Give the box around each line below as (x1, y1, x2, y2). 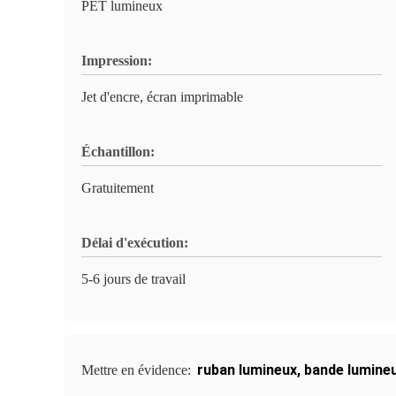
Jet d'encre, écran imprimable (81, 89, 243, 104)
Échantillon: (81, 144, 155, 159)
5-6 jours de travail (81, 271, 186, 286)
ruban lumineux (197, 362, 297, 378)
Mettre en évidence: (81, 362, 194, 377)
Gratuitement (81, 180, 154, 195)
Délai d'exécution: (81, 235, 188, 250)
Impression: (81, 53, 152, 68)
